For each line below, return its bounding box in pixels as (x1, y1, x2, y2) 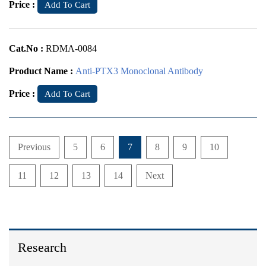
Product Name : (9, 66, 75, 76)
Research (18, 240, 66, 255)
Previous (18, 142, 50, 152)
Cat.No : (9, 43, 46, 53)
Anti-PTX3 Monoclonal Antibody (75, 66, 203, 76)
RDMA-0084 (46, 43, 97, 53)
